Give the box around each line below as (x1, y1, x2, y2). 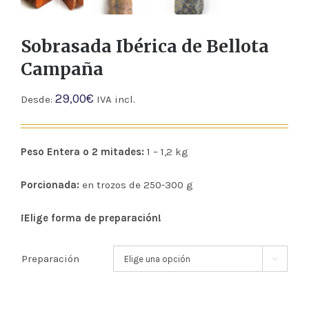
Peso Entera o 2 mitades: (21, 146, 144, 159)
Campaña (21, 59, 103, 81)
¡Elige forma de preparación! (21, 212, 161, 225)
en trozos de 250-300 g (79, 179, 193, 192)
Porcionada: (21, 179, 79, 192)
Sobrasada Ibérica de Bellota (21, 36, 269, 58)
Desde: (21, 93, 55, 106)
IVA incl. (94, 93, 135, 106)
